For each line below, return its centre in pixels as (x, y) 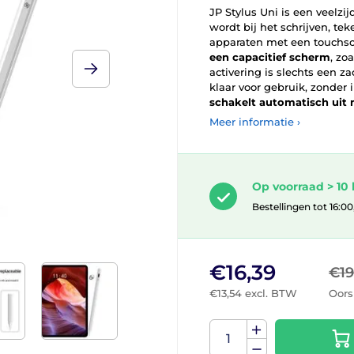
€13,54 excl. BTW (253, 294)
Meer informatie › (255, 122)
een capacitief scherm (270, 57)
